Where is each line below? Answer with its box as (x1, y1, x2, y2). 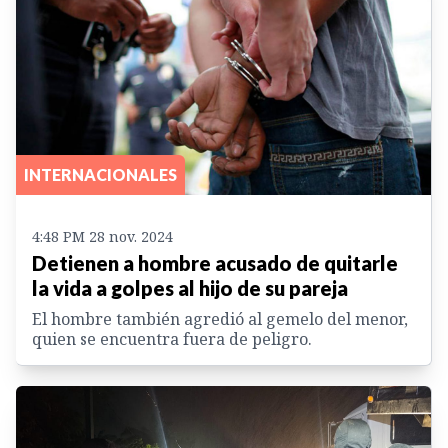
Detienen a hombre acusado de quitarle (32, 250, 398, 275)
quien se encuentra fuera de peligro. (32, 327, 312, 350)
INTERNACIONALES (24, 164, 177, 184)
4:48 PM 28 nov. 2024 (32, 226, 173, 246)
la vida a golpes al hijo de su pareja (32, 275, 348, 300)
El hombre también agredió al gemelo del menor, (32, 307, 408, 330)
